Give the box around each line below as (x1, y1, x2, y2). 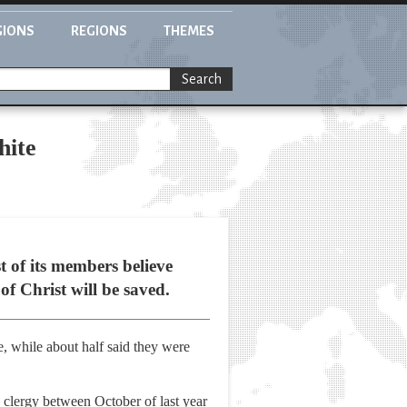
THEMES (164, 24, 214, 38)
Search (182, 72, 222, 87)
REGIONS (71, 24, 127, 38)
